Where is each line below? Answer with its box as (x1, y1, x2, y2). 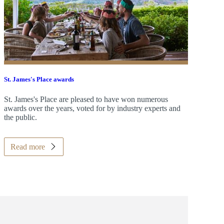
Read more (10, 142, 45, 151)
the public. (3, 112, 37, 121)
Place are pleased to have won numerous (37, 94, 168, 103)
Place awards (34, 75, 74, 83)
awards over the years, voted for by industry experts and (3, 103, 180, 112)
